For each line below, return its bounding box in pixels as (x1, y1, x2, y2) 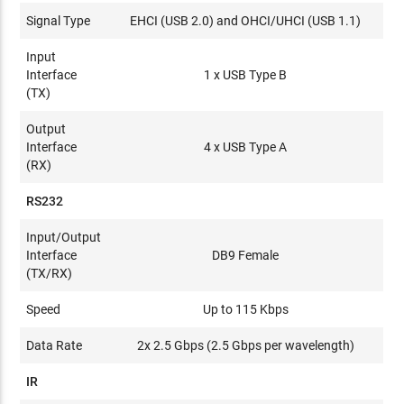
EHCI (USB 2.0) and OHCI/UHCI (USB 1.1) (130, 13, 362, 28)
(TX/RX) (26, 265, 73, 280)
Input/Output (26, 229, 102, 244)
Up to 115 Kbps (202, 301, 289, 317)
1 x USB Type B (204, 67, 288, 82)
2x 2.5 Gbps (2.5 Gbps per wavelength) (136, 337, 354, 353)
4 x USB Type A (204, 139, 288, 154)
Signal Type (26, 13, 91, 28)
